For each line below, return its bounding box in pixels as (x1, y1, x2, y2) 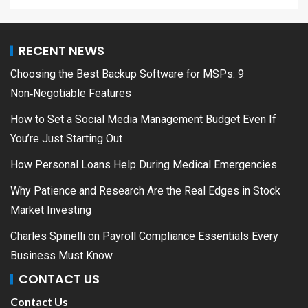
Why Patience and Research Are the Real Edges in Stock (10, 184, 280, 197)
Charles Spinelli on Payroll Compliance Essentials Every (10, 229, 278, 243)
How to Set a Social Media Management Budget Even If (10, 112, 276, 126)
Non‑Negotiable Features (10, 86, 131, 100)
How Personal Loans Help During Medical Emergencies (10, 157, 277, 171)
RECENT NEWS (19, 41, 104, 59)
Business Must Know (10, 248, 113, 262)
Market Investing (10, 203, 91, 217)
